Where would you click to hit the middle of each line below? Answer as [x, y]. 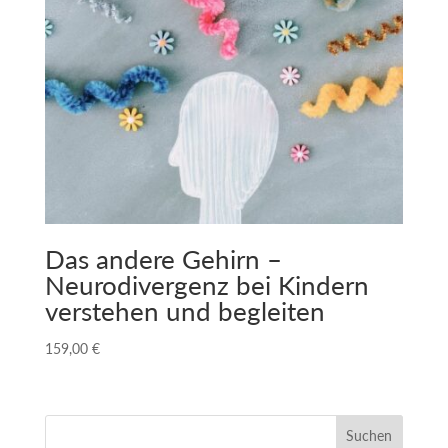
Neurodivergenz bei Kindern [206, 285]
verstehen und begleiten [184, 311]
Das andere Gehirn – [163, 259]
